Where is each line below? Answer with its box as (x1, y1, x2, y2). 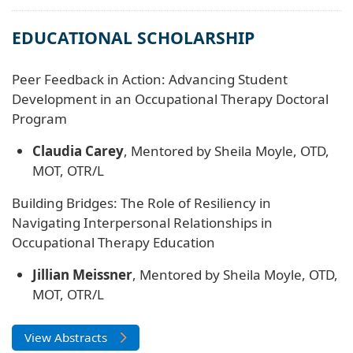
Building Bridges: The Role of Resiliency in (12, 193, 271, 212)
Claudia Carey (32, 141, 124, 160)
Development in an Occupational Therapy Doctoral (12, 89, 329, 108)
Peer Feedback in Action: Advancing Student (12, 69, 288, 88)
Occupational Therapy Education (12, 232, 215, 251)
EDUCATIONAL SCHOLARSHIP (12, 26, 255, 50)
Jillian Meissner (32, 265, 132, 284)
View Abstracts (24, 329, 107, 345)
